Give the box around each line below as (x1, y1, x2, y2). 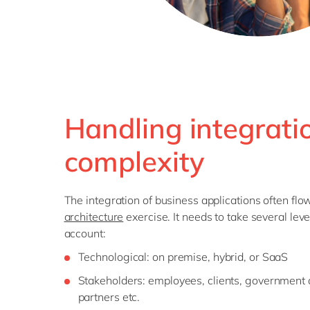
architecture (64, 209, 124, 224)
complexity (64, 143, 204, 179)
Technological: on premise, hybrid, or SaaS (77, 249, 289, 264)
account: (64, 226, 106, 240)
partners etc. (77, 289, 140, 304)
